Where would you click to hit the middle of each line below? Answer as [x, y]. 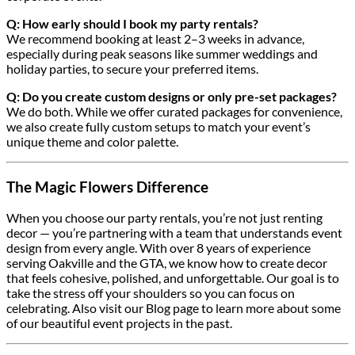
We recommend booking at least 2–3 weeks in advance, [155, 39]
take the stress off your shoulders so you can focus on [151, 293]
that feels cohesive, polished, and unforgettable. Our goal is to [173, 278]
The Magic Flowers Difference [107, 187]
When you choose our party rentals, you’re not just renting [164, 218]
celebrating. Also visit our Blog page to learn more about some [174, 308]
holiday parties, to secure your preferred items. [132, 69]
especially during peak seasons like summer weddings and [162, 54]
